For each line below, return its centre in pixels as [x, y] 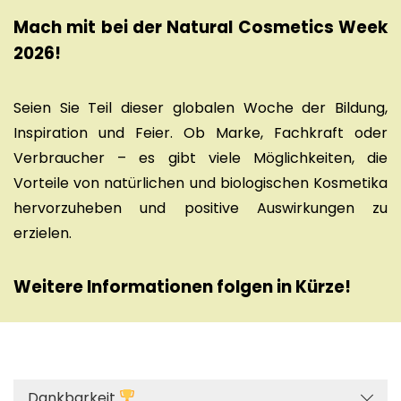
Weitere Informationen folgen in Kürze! [182, 287]
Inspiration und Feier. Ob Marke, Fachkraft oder [200, 133]
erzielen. [44, 234]
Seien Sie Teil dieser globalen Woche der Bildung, [200, 108]
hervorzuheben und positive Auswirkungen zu [200, 209]
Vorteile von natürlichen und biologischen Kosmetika [200, 183]
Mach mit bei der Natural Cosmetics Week [200, 28]
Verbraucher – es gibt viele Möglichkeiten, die [200, 158]
